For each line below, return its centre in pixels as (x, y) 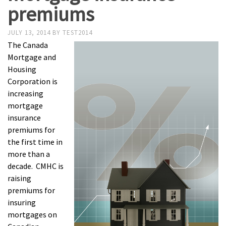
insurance (24, 118)
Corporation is (33, 81)
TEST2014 (77, 33)
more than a (29, 154)
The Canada (28, 45)
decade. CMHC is (36, 166)
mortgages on (32, 214)
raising (19, 178)
